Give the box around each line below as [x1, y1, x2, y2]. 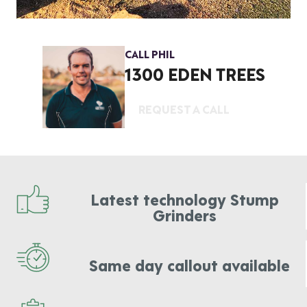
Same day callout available [88, 252, 290, 275]
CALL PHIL [124, 46, 175, 62]
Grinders [152, 203, 217, 226]
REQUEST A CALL [138, 99, 230, 117]
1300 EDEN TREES [124, 61, 265, 86]
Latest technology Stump [90, 187, 279, 210]
